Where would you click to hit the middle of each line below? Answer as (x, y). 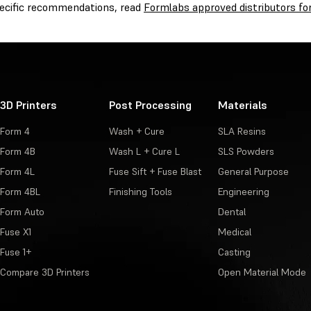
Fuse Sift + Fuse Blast (155, 172)
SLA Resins (242, 132)
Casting (234, 252)
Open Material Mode (262, 272)
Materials (242, 105)
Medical (234, 232)
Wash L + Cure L (144, 152)
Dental (232, 212)
